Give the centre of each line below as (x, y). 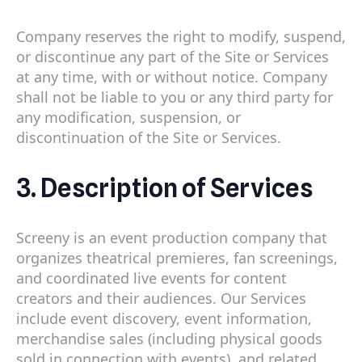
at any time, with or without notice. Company (172, 76)
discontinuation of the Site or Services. (149, 137)
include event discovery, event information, (164, 319)
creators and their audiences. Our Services (161, 299)
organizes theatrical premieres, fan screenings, (177, 258)
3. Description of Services (164, 187)
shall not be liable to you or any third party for (175, 97)
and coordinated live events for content (152, 278)
